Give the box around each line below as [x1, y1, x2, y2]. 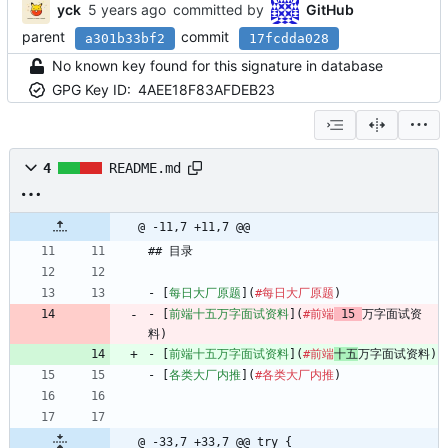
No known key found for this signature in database [52, 57, 383, 75]
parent [22, 28, 65, 46]
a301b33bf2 [85, 30, 165, 46]
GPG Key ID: [52, 81, 131, 99]
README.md [109, 160, 181, 177]
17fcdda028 [249, 30, 329, 46]
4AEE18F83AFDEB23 [138, 81, 275, 99]
